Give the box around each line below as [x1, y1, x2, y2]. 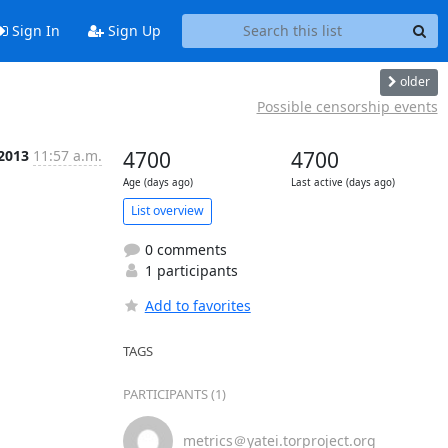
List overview [130, 202, 204, 219]
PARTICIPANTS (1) [122, 384, 226, 403]
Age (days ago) [122, 175, 193, 189]
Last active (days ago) [290, 175, 395, 189]
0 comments [140, 239, 227, 259]
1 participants [140, 260, 238, 280]
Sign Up [103, 21, 161, 41]
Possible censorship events [256, 96, 438, 116]
